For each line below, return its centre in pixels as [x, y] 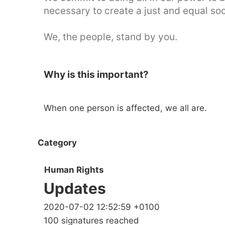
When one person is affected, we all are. [125, 108]
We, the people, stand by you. [110, 37]
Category [57, 142]
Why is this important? [96, 75]
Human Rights [74, 170]
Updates [75, 189]
